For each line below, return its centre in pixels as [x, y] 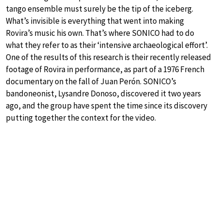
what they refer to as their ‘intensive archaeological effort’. [107, 45]
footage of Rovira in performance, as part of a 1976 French [105, 69]
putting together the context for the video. [81, 117]
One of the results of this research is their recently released [108, 57]
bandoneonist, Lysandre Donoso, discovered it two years [103, 93]
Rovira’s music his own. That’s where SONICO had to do [100, 33]
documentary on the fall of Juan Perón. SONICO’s [91, 81]
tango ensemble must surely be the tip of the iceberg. [100, 8]
